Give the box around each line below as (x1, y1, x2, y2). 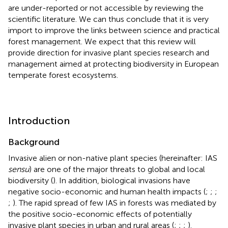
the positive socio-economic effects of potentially (8, 209, 192, 219)
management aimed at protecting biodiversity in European (8, 59, 219, 69)
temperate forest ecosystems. (8, 70, 118, 80)
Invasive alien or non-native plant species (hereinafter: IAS (8, 153, 217, 163)
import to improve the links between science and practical (8, 25, 220, 35)
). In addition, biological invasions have (53, 175, 190, 185)
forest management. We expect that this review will (8, 36, 196, 46)
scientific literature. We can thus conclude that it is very (8, 14, 209, 24)
